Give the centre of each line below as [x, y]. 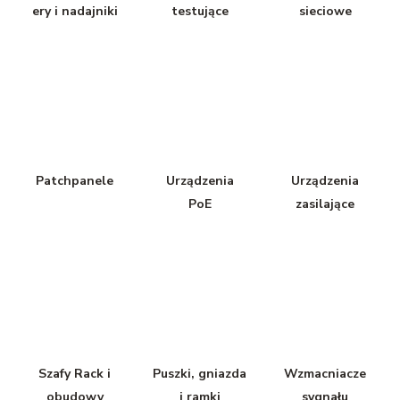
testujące [200, 11]
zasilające [325, 204]
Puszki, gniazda [200, 373]
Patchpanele [75, 180]
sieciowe [325, 11]
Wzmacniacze [325, 373]
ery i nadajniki [75, 11]
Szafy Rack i [75, 373]
